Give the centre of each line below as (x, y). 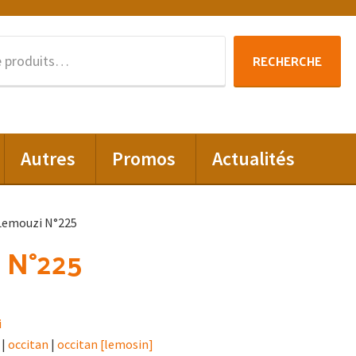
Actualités (253, 159)
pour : (138, 66)
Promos (144, 159)
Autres (48, 159)
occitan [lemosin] (105, 344)
